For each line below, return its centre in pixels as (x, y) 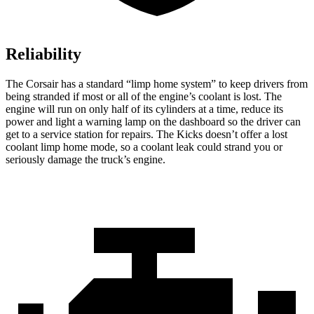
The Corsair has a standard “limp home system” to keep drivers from (157, 84)
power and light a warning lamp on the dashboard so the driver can (153, 122)
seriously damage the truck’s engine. (86, 160)
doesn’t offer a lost (245, 135)
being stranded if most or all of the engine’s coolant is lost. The (144, 97)
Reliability (43, 54)
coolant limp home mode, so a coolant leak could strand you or (144, 147)
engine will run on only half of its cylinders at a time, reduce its (144, 109)
